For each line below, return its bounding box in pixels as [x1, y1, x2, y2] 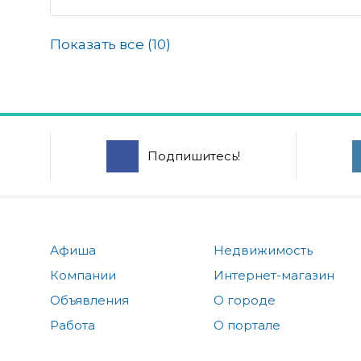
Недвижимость [214, 242, 313, 258]
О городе [214, 292, 276, 308]
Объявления [50, 292, 129, 308]
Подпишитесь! [147, 147, 240, 164]
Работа [50, 317, 95, 333]
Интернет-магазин [214, 267, 335, 283]
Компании [50, 267, 116, 283]
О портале [214, 317, 281, 333]
